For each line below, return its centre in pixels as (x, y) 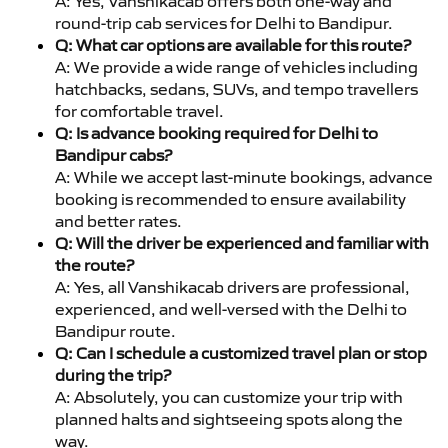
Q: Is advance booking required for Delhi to (216, 132)
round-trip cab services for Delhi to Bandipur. (224, 22)
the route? (94, 264)
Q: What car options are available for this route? (233, 44)
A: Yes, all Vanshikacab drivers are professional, (232, 286)
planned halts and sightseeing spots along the (229, 418)
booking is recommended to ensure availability (230, 198)
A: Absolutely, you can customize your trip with (229, 396)
